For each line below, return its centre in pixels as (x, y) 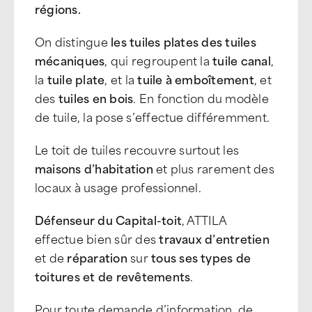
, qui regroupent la (159, 60)
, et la (121, 79)
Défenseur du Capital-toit (108, 219)
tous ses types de (201, 257)
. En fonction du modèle (201, 97)
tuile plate (76, 79)
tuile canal (242, 60)
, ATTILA (204, 219)
